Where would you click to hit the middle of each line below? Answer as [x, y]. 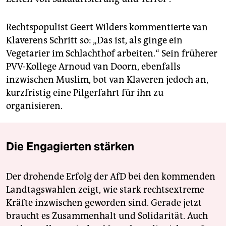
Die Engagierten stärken [70, 147]
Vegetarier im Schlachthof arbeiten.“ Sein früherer [112, 54]
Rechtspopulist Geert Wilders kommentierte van [107, 27]
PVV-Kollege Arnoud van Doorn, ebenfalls [93, 67]
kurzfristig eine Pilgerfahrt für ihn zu [85, 93]
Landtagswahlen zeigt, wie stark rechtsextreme [105, 190]
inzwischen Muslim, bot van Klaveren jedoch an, [107, 80]
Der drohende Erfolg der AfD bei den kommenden [111, 177]
